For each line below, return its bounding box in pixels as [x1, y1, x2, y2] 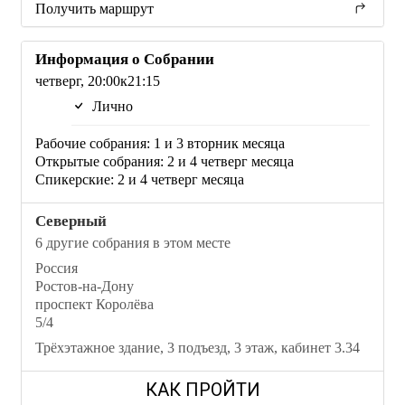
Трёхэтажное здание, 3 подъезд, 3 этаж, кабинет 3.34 [35, 340, 360, 355]
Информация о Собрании [35, 51, 214, 68]
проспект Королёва [35, 297, 154, 312]
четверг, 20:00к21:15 [35, 73, 160, 89]
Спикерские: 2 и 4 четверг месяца [35, 172, 244, 187]
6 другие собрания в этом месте [35, 235, 231, 250]
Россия [35, 260, 78, 276]
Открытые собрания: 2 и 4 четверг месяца [35, 154, 294, 169]
